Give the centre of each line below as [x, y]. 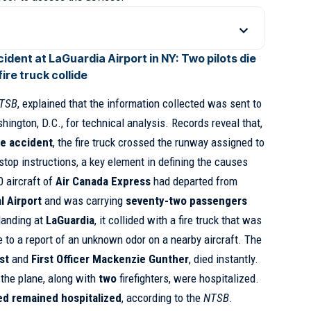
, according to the [163, 298]
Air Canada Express [103, 182]
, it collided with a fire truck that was [178, 220]
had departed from [194, 182]
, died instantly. [224, 259]
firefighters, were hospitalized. [188, 279]
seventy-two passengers [187, 201]
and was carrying [84, 201]
